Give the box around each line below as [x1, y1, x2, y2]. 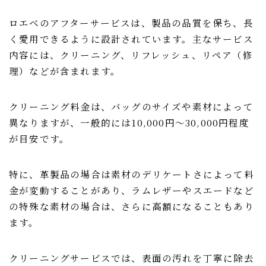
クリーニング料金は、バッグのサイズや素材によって [9, 100, 254, 113]
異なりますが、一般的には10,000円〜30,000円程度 [9, 116, 249, 129]
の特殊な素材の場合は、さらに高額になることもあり [9, 199, 254, 213]
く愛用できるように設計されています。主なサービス [9, 32, 254, 45]
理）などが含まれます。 [9, 64, 121, 77]
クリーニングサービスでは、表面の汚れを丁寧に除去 [9, 251, 254, 264]
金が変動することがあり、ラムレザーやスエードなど [9, 183, 254, 197]
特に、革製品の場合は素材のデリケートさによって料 [9, 167, 254, 180]
